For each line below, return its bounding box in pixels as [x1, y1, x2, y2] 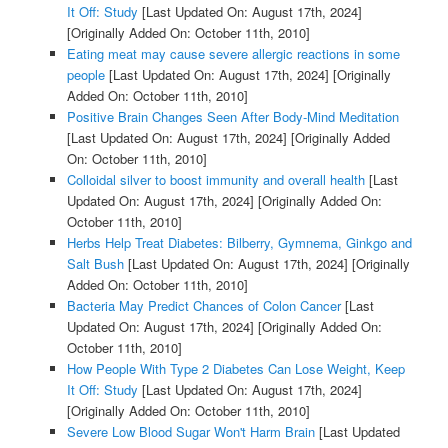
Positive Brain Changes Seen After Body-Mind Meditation [66, 106, 399, 126]
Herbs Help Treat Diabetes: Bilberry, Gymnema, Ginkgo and [66, 232, 412, 252]
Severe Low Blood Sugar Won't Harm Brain [66, 421, 315, 441]
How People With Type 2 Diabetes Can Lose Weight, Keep [66, 358, 405, 378]
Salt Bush [66, 253, 124, 273]
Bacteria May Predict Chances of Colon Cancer [66, 295, 341, 315]
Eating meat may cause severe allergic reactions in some [66, 43, 400, 63]
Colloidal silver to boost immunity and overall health [66, 169, 365, 189]
